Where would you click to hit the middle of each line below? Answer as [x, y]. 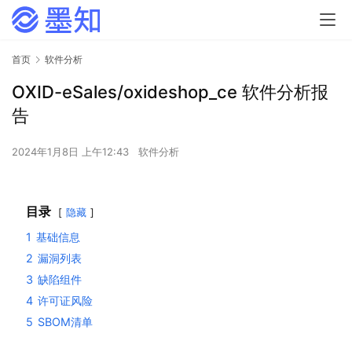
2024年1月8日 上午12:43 [72, 152]
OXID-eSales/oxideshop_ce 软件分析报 [170, 92]
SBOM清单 [65, 322]
